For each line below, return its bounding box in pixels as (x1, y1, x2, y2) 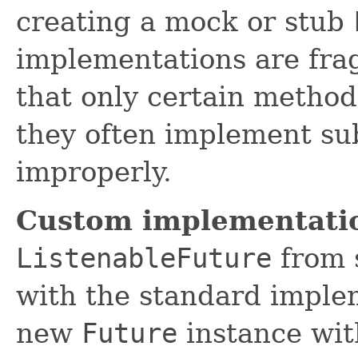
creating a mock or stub (16, 5, 353, 38)
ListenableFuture (16, 241, 272, 274)
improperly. (16, 155, 172, 188)
